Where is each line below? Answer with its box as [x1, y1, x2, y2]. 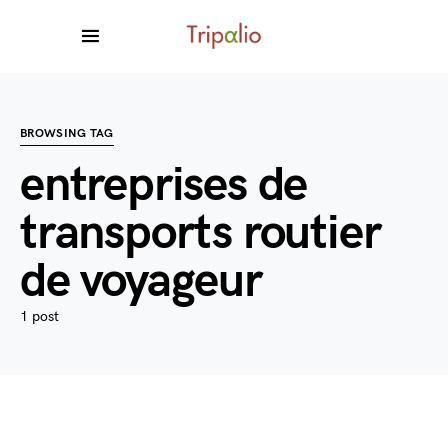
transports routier [20, 205, 381, 262]
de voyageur [20, 253, 262, 310]
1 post [20, 308, 59, 325]
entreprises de [20, 157, 308, 214]
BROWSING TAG [20, 126, 114, 141]
